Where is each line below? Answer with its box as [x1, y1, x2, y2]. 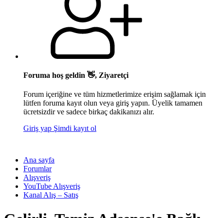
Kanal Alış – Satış [23, 191, 78, 200]
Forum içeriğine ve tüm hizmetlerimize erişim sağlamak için [23, 90, 206, 99]
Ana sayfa [23, 156, 54, 164]
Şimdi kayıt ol [54, 124, 96, 133]
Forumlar [23, 164, 52, 173]
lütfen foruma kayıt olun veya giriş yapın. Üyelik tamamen [23, 99, 202, 108]
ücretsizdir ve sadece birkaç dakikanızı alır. [23, 108, 154, 116]
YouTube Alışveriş [23, 182, 80, 191]
